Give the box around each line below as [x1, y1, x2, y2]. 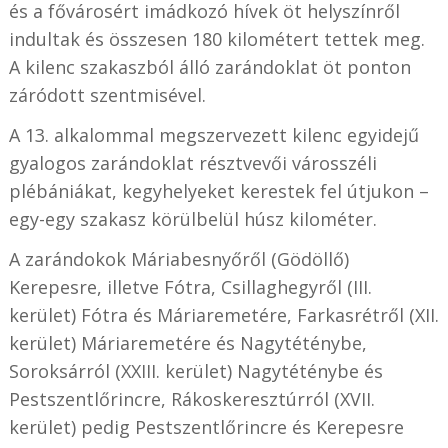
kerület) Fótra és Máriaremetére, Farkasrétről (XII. [8, 302, 439, 327]
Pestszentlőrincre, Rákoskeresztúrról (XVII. [8, 386, 375, 411]
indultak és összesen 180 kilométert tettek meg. [8, 26, 425, 51]
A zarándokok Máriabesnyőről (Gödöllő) [8, 246, 349, 271]
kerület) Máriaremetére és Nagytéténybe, [8, 330, 367, 355]
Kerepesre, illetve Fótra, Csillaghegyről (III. [8, 274, 372, 299]
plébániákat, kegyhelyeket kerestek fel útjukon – [8, 178, 429, 203]
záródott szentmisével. [8, 82, 206, 107]
